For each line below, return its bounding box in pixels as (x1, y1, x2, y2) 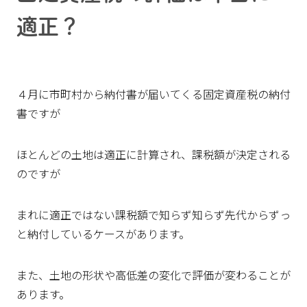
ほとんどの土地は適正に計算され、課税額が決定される (16, 146, 291, 162)
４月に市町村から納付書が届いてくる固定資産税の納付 (16, 86, 291, 102)
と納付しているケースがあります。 (16, 225, 190, 242)
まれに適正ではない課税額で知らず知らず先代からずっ (16, 206, 291, 223)
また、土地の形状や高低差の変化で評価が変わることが (16, 267, 291, 283)
